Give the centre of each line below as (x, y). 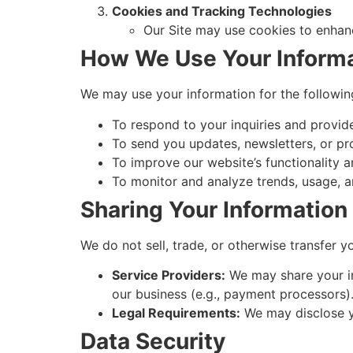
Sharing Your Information (214, 209)
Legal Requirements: (176, 312)
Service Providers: (169, 275)
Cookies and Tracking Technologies (222, 11)
